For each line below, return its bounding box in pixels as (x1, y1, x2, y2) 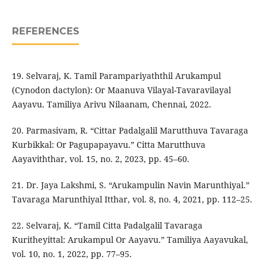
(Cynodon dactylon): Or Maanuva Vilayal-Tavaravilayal (11, 84, 231, 96)
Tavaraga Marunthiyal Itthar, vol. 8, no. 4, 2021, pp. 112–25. (11, 194, 252, 205)
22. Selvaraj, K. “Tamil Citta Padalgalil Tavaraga (11, 220, 202, 232)
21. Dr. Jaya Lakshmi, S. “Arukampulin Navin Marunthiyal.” (11, 179, 249, 191)
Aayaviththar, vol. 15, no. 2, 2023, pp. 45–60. (11, 153, 189, 165)
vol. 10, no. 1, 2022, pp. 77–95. (11, 248, 132, 260)
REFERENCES (11, 26, 79, 37)
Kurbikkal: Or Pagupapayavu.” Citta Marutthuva (11, 139, 205, 151)
